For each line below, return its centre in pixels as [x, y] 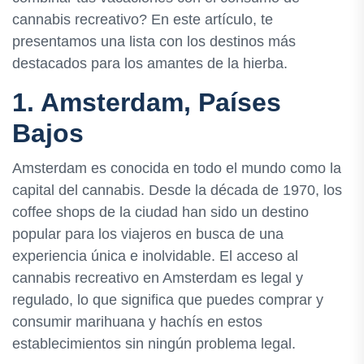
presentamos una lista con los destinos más [154, 42]
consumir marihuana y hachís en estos [137, 322]
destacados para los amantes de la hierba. [150, 64]
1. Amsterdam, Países [147, 103]
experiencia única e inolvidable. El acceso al [155, 256]
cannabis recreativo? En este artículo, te [143, 20]
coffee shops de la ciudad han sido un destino [160, 212]
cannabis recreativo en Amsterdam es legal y [158, 278]
